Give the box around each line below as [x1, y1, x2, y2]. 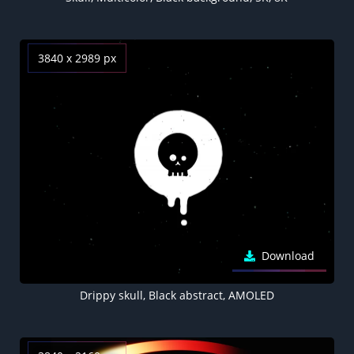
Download [262, 247, 314, 263]
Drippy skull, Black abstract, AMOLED [79, 287, 274, 303]
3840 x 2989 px [38, 50, 116, 66]
